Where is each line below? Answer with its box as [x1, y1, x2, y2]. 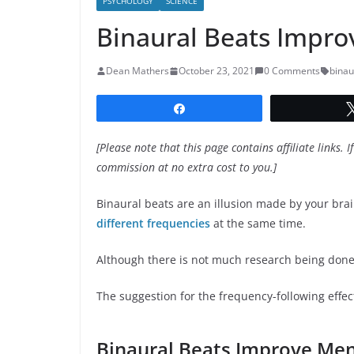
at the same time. [210, 216, 306, 232]
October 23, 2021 [179, 64, 254, 78]
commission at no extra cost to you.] [96, 160, 277, 175]
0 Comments [264, 64, 320, 78]
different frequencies [96, 216, 210, 232]
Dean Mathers [106, 64, 169, 78]
